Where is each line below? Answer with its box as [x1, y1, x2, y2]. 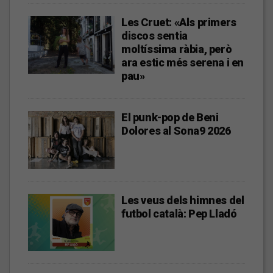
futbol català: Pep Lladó [121, 207, 237, 220]
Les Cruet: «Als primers [121, 15, 236, 29]
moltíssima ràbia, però [121, 42, 232, 55]
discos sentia [121, 29, 188, 42]
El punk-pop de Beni [121, 110, 219, 124]
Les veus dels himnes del [121, 193, 244, 207]
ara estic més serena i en [121, 55, 244, 69]
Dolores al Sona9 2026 [121, 124, 231, 137]
